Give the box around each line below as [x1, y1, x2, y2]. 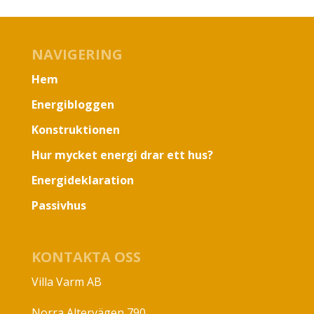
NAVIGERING [31, 45, 123, 64]
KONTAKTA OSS [31, 247, 141, 267]
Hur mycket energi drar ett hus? [31, 147, 213, 163]
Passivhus [31, 198, 86, 214]
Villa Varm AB [31, 274, 102, 290]
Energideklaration [31, 172, 134, 189]
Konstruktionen [31, 122, 120, 138]
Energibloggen [31, 97, 114, 113]
